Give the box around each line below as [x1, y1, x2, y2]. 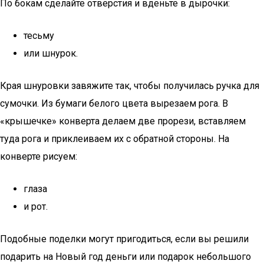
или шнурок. [24, 48, 78, 59]
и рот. [24, 201, 48, 212]
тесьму [24, 30, 54, 41]
